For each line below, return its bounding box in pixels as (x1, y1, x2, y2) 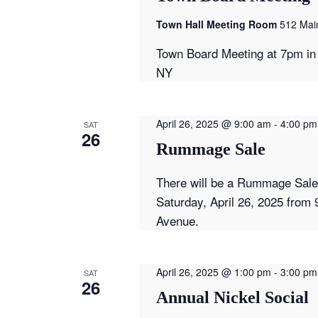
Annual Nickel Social (155, 287, 309, 307)
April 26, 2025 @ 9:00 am (155, 116, 271, 131)
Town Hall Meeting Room (155, 16, 280, 31)
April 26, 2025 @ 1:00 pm (155, 264, 271, 279)
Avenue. (155, 211, 199, 229)
